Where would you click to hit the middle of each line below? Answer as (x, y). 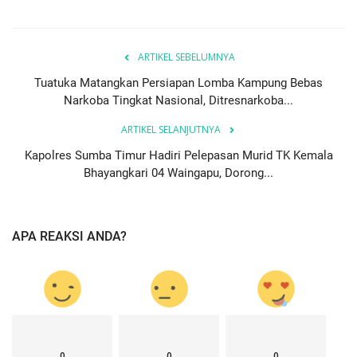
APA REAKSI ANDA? (69, 236)
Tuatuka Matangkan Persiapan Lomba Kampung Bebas (178, 82)
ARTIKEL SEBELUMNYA (186, 57)
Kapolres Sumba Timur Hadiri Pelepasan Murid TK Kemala (178, 155)
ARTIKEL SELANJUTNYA (171, 129)
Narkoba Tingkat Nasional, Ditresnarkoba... (178, 100)
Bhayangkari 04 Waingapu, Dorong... (178, 173)
